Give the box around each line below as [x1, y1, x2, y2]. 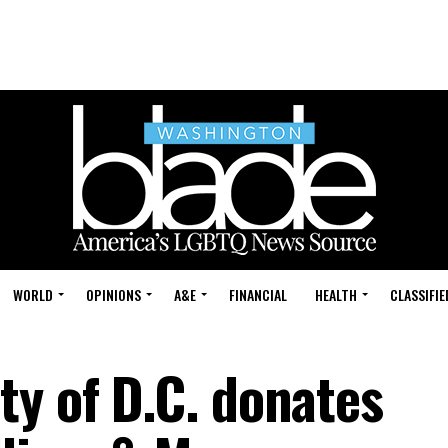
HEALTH [315, 284, 357, 305]
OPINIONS [86, 284, 141, 305]
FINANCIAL [229, 284, 287, 305]
